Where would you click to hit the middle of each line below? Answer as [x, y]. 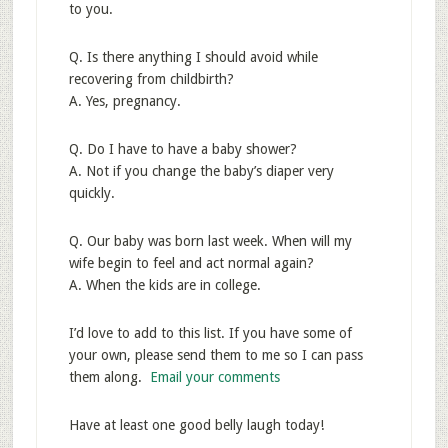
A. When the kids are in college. [164, 285]
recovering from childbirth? [151, 79]
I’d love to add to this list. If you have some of [210, 333]
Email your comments [214, 377]
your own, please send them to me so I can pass [215, 355]
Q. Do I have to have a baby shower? [182, 149]
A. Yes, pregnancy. [124, 101]
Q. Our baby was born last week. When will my [210, 241]
